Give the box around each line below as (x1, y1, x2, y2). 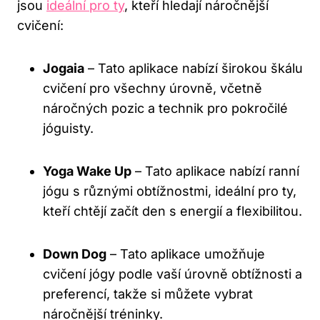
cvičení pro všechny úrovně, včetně (43, 81, 262, 96)
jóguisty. (43, 121, 94, 136)
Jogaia (43, 61, 84, 76)
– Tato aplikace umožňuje (106, 246, 265, 262)
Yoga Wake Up (43, 164, 131, 179)
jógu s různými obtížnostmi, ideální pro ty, (43, 184, 296, 199)
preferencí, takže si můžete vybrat (43, 286, 253, 302)
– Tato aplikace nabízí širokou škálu (84, 61, 303, 76)
